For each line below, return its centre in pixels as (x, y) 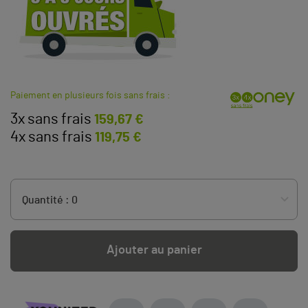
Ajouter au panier (154, 251)
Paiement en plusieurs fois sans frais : (90, 95)
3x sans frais (51, 119)
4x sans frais (51, 136)
